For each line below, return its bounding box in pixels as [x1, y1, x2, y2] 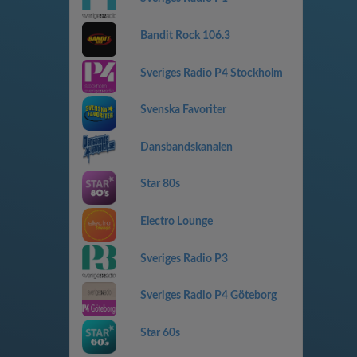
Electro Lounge [139, 216, 213, 227]
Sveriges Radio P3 [139, 253, 228, 265]
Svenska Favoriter [139, 104, 226, 116]
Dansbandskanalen [139, 141, 233, 153]
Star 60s [139, 327, 180, 339]
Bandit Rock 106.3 [139, 29, 230, 41]
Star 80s [139, 178, 180, 190]
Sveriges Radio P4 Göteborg [139, 290, 277, 302]
